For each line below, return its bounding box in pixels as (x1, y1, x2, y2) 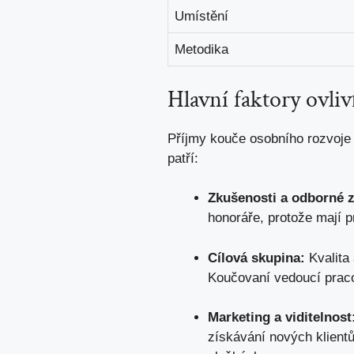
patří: (168, 150, 198, 166)
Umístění (175, 9, 228, 24)
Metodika (175, 42, 228, 58)
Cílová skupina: (208, 250, 305, 265)
